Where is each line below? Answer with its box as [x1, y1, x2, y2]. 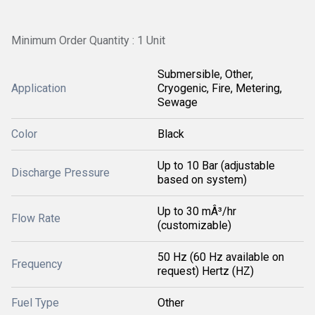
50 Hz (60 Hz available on [157, 250, 284, 264]
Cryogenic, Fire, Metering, [157, 82, 282, 95]
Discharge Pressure [11, 166, 110, 179]
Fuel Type [11, 296, 59, 309]
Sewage [157, 96, 198, 109]
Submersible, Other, [157, 67, 253, 81]
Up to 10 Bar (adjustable [157, 159, 275, 172]
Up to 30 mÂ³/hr [157, 205, 236, 218]
